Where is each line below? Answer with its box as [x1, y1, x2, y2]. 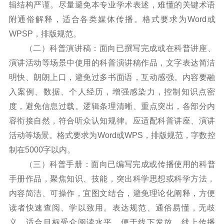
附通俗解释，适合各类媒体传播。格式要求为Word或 [8, 14, 215, 23]
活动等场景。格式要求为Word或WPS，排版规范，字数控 [8, 130, 215, 139]
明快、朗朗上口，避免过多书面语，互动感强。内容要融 [8, 72, 215, 81]
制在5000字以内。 [8, 145, 75, 154]
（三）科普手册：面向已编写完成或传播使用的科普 [24, 159, 215, 168]
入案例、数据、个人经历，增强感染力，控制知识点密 [8, 87, 215, 96]
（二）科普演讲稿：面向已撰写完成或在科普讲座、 [24, 43, 215, 52]
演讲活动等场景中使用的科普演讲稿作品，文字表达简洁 [8, 58, 215, 67]
